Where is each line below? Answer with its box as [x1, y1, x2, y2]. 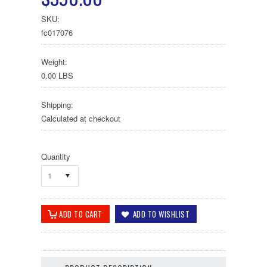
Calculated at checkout [41, 113, 120, 124]
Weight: [41, 56, 67, 67]
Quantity [41, 151, 70, 162]
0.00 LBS [41, 70, 73, 81]
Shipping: [41, 99, 73, 110]
